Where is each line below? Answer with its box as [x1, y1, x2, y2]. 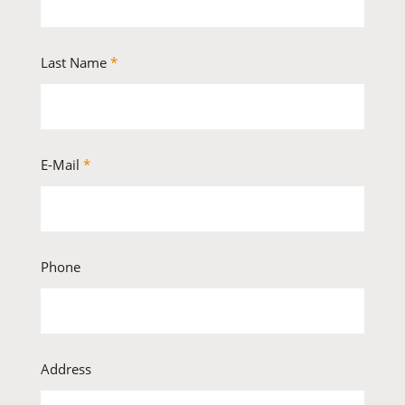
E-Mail [40, 155, 83, 174]
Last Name [40, 53, 110, 72]
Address [40, 360, 91, 379]
